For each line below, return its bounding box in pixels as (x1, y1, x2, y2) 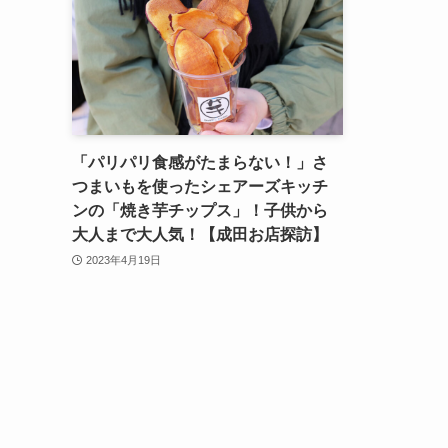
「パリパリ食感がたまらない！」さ (72, 153, 328, 171)
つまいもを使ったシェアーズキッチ (72, 177, 328, 195)
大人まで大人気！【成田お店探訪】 (72, 225, 328, 243)
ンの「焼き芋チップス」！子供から (72, 201, 328, 219)
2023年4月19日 (85, 253, 161, 266)
